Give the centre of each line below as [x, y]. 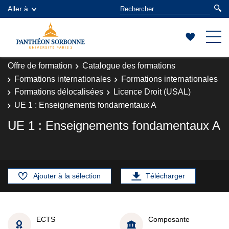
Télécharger [165, 176]
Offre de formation [40, 66]
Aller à [18, 9]
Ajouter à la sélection [67, 176]
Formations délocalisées [59, 92]
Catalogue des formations [129, 66]
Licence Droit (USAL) [152, 92]
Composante [169, 219]
